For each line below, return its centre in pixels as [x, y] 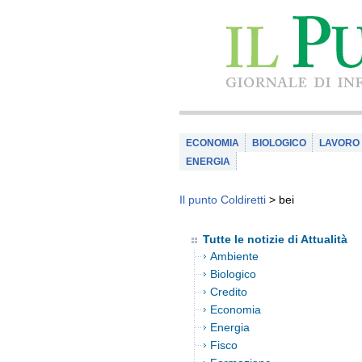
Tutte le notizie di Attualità [275, 239]
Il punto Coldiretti [223, 200]
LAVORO [339, 143]
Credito [229, 292]
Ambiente [234, 256]
